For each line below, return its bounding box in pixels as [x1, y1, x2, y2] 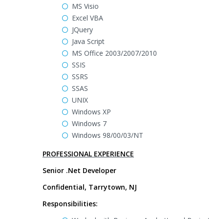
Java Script [72, 37, 105, 46]
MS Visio [72, 1, 99, 11]
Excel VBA [72, 13, 103, 22]
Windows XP [72, 107, 111, 116]
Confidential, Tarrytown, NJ [43, 182, 137, 192]
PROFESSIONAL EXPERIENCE [43, 149, 134, 158]
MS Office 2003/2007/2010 [72, 48, 157, 58]
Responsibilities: [43, 199, 98, 208]
